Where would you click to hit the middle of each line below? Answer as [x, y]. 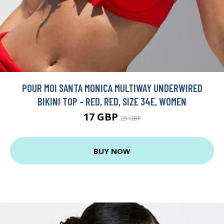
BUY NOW [112, 151]
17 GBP [102, 117]
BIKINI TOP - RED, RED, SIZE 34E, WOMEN [112, 101]
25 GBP [130, 118]
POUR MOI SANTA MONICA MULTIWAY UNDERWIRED [112, 88]
